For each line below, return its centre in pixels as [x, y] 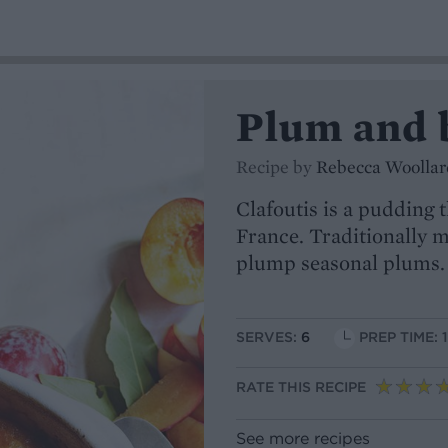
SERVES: [268, 337]
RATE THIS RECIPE [301, 387]
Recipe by [276, 166]
